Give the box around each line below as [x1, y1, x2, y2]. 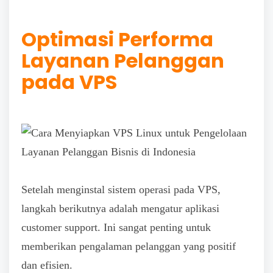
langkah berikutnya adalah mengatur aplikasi [21, 202, 219, 215]
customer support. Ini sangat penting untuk [21, 221, 211, 234]
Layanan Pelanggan [21, 47, 224, 75]
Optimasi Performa [21, 26, 213, 54]
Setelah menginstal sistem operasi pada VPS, [21, 183, 221, 196]
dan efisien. [21, 259, 73, 272]
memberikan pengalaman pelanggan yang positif [21, 240, 236, 253]
